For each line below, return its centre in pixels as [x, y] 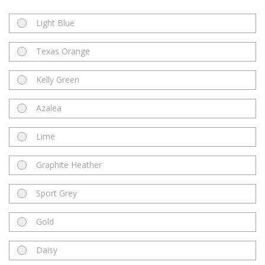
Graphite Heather [69, 165]
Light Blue [55, 23]
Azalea [49, 108]
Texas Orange [63, 51]
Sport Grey [56, 193]
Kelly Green [58, 80]
